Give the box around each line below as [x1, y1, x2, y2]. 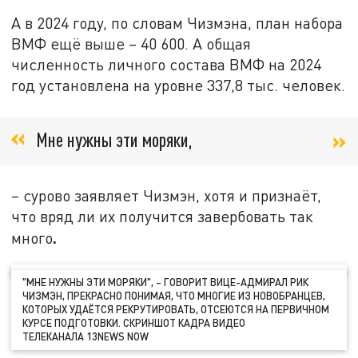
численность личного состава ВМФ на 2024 [11, 55, 322, 74]
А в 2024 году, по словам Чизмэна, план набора [11, 14, 344, 33]
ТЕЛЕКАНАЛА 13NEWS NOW [22, 330, 149, 344]
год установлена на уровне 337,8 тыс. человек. [11, 76, 346, 95]
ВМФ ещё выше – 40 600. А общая [11, 34, 252, 54]
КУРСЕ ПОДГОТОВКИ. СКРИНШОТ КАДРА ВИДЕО [22, 316, 246, 330]
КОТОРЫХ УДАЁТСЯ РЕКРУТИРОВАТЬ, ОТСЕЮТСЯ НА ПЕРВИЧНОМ [22, 303, 330, 316]
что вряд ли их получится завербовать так [11, 207, 314, 226]
